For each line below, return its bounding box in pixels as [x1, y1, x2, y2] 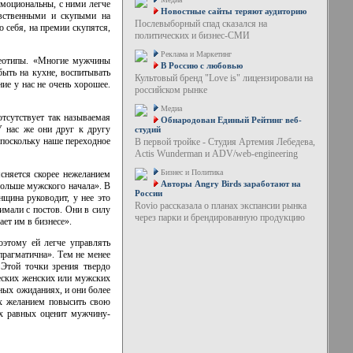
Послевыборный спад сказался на [134, 18, 267, 29]
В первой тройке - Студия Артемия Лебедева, [134, 136, 315, 147]
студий [134, 124, 161, 134]
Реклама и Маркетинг [160, 50, 232, 58]
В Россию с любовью [160, 61, 243, 70]
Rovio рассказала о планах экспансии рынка [134, 200, 307, 211]
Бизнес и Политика [160, 168, 223, 176]
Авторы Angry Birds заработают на [160, 179, 301, 188]
